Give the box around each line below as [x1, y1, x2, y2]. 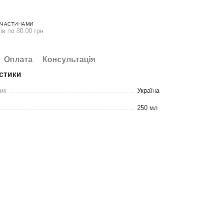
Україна [137, 87, 160, 94]
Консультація [42, 55, 96, 64]
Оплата [4, 55, 33, 64]
